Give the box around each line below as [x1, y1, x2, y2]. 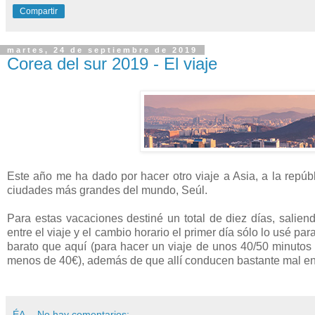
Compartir [20, 6, 58, 16]
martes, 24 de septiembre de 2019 [7, 45, 198, 54]
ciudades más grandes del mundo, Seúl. [7, 184, 207, 196]
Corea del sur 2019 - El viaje [7, 53, 217, 73]
